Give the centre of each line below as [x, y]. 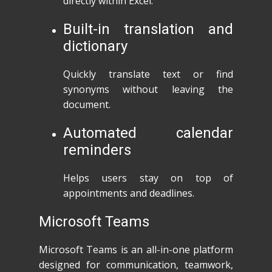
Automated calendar [148, 133]
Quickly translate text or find [148, 74]
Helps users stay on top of [148, 178]
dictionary [95, 46]
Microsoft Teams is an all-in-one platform [136, 250]
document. [87, 104]
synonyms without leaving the [148, 89]
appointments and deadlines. [129, 193]
